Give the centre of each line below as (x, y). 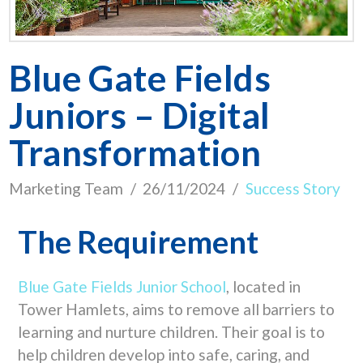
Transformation (135, 153)
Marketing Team (66, 189)
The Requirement (138, 242)
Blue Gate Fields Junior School (122, 287)
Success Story (293, 189)
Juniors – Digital (140, 115)
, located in (263, 287)
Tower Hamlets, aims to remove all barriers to (176, 310)
